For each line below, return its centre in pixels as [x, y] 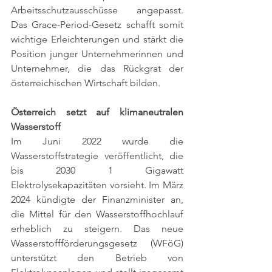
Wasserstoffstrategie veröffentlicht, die [97, 155]
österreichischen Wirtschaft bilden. [86, 83]
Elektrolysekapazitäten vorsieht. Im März [97, 185]
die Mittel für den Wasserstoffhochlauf [97, 214]
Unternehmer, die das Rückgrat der [97, 68]
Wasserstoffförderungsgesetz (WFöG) [97, 243]
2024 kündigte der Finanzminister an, [97, 199]
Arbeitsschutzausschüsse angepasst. [97, 10]
